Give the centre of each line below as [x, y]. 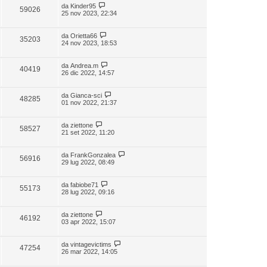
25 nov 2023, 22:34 [89, 13]
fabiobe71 [84, 185]
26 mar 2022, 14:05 [89, 252]
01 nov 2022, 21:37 [89, 103]
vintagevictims [91, 244]
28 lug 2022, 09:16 [88, 192]
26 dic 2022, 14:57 [88, 73]
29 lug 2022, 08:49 [88, 162]
